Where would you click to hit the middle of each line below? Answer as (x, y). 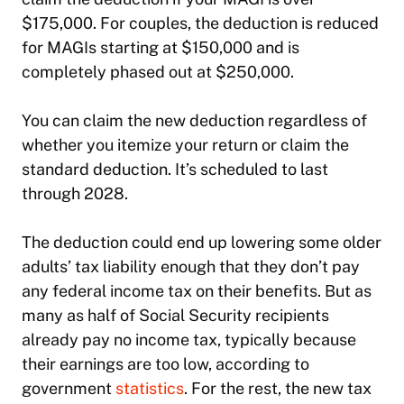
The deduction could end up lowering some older (202, 242)
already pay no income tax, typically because (189, 339)
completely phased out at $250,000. (158, 71)
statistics (150, 388)
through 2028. (75, 193)
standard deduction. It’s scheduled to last (175, 169)
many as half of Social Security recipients (175, 315)
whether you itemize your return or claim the (185, 144)
